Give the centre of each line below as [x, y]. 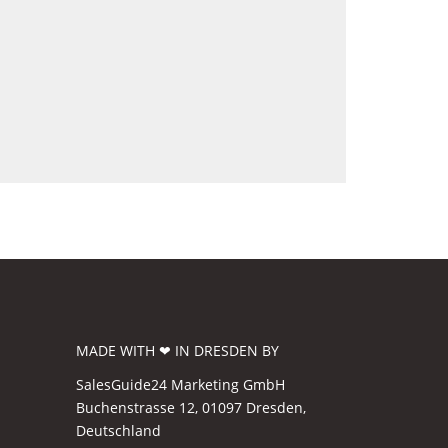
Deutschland [118, 430]
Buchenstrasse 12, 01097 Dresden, [191, 407]
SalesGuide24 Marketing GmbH [180, 384]
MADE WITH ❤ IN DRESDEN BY [177, 350]
